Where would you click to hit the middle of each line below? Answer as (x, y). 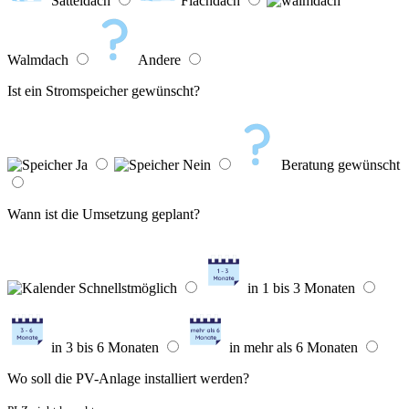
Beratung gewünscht (341, 165)
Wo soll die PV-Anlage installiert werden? (128, 379)
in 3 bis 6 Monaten (105, 348)
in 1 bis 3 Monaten (301, 288)
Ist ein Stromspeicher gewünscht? (104, 91)
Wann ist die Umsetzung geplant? (104, 215)
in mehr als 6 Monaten (294, 348)
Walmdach (38, 60)
